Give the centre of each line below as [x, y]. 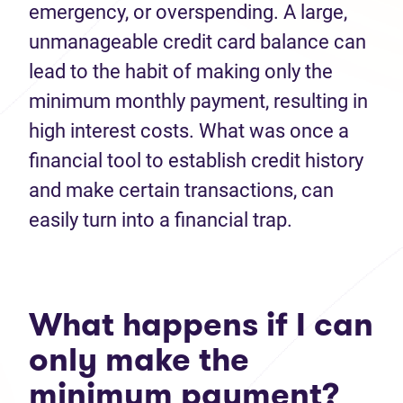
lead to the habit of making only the [181, 72]
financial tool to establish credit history [196, 161]
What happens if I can [201, 324]
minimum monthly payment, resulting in [198, 101]
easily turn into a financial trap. [161, 220]
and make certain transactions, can [181, 190]
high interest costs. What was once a [189, 131]
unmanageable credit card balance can [197, 42]
